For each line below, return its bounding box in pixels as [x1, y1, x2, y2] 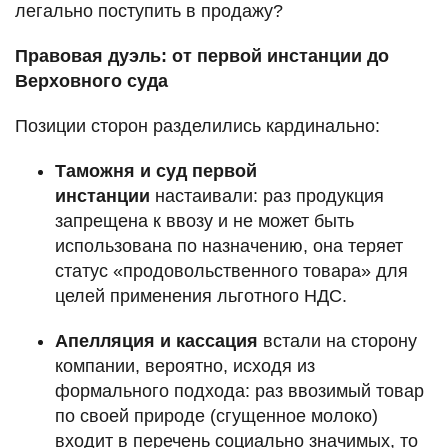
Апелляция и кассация [55, 331, 258, 352]
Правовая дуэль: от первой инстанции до [15, 46, 389, 67]
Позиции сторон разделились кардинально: [15, 116, 380, 137]
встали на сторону [258, 331, 417, 352]
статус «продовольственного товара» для [55, 261, 408, 282]
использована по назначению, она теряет [55, 236, 403, 257]
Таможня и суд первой [55, 161, 257, 182]
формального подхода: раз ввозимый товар [55, 381, 424, 402]
